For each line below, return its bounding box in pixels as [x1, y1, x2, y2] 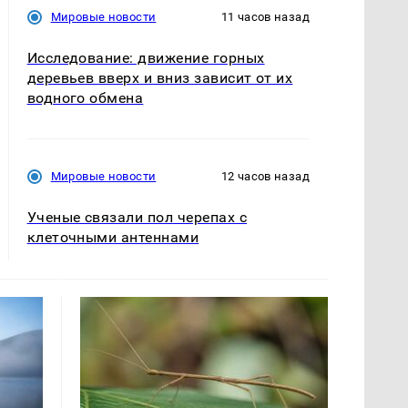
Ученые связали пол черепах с [26, 209, 248, 227]
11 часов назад [220, 10, 310, 25]
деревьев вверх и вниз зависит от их [26, 69, 293, 87]
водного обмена [26, 89, 144, 107]
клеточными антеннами [26, 229, 199, 247]
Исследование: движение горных [26, 49, 265, 67]
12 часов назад [220, 169, 310, 184]
